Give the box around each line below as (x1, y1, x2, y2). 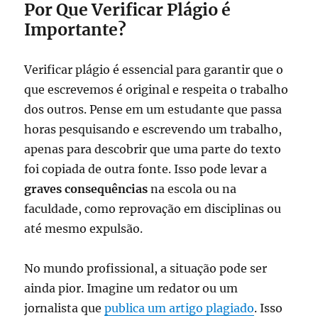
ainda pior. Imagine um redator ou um (24, 280, 238, 295)
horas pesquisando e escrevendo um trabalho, (24, 121, 283, 136)
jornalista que (24, 300, 105, 315)
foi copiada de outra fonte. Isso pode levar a (24, 161, 268, 176)
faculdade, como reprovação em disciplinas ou (24, 201, 282, 216)
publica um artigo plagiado (104, 300, 255, 315)
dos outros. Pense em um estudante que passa (24, 102, 283, 116)
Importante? (24, 18, 127, 40)
